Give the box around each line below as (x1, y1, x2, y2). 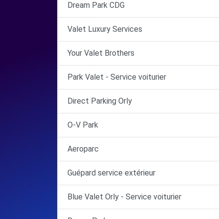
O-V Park (67, 120, 98, 130)
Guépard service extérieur (67, 168, 155, 177)
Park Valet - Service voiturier (67, 72, 166, 82)
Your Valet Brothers (67, 48, 134, 58)
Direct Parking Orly (67, 96, 132, 106)
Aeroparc (67, 144, 99, 153)
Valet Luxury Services (67, 24, 142, 34)
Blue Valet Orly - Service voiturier (67, 192, 181, 201)
